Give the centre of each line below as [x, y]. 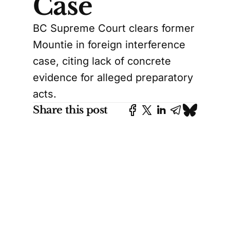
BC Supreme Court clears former [114, 28]
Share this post [70, 110]
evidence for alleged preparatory [113, 78]
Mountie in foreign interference [109, 45]
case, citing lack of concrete [102, 61]
